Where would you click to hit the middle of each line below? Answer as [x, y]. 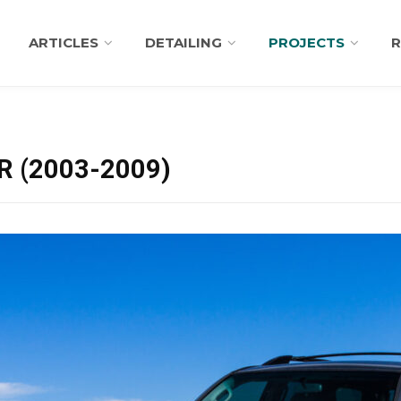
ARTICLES [63, 43]
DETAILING [183, 43]
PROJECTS [306, 43]
